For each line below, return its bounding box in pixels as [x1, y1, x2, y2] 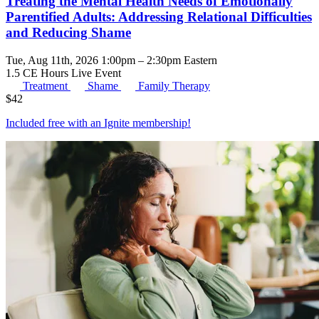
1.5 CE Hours [6, 67, 71, 80]
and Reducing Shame [6, 25, 131, 41]
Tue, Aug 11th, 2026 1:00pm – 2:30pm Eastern [6, 54, 217, 67]
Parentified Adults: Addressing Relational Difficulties [6, 9, 312, 25]
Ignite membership [104, 117, 187, 130]
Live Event [71, 67, 121, 80]
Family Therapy [138, 80, 210, 93]
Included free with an [6, 117, 104, 130]
